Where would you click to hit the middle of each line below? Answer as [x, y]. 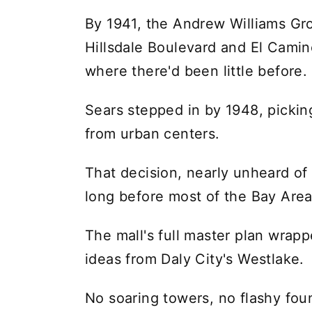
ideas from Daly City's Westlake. [195, 259]
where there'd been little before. [196, 71]
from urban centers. [153, 133]
